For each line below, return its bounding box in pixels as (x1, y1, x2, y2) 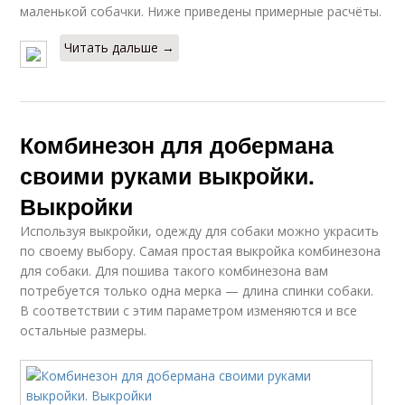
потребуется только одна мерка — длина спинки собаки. (20, 282, 374, 300)
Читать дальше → (64, 39, 175, 57)
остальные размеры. (20, 322, 147, 340)
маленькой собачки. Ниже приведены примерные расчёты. (20, 3, 382, 21)
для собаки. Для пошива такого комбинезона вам (20, 262, 329, 280)
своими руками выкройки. (20, 159, 316, 193)
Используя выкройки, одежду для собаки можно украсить (20, 222, 380, 240)
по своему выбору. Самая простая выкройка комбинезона (20, 242, 381, 260)
